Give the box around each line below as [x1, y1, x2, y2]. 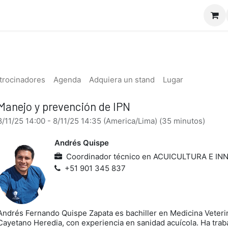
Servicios [164, 10, 201, 20]
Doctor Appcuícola [16, 10, 91, 20]
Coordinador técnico [66, 152, 140, 161]
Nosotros [108, 10, 146, 20]
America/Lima [105, 116, 155, 126]
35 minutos [161, 116, 203, 126]
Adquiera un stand [89, 75, 155, 84]
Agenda [53, 75, 81, 84]
